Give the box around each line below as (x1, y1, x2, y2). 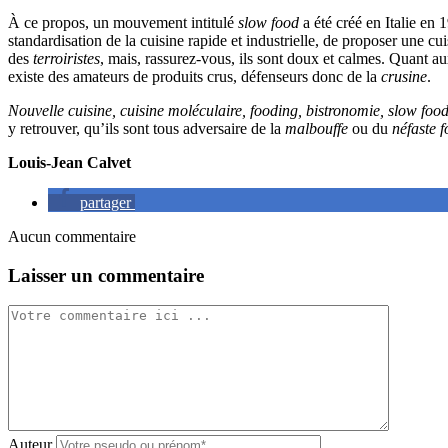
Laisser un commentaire (8, 264, 204, 286)
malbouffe (285, 119, 348, 137)
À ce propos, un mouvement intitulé (8, 13, 238, 31)
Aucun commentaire (8, 227, 136, 245)
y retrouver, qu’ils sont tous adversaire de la (8, 119, 285, 137)
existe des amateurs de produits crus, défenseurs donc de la (8, 67, 381, 85)
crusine (381, 67, 427, 85)
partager (80, 193, 131, 211)
